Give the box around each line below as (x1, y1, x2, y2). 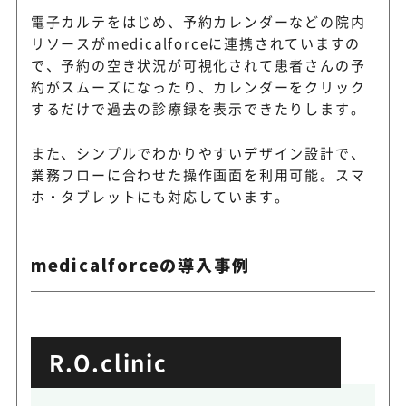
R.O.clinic (48, 346, 168, 379)
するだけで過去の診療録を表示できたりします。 (30, 99, 366, 119)
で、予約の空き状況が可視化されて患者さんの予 (30, 55, 366, 75)
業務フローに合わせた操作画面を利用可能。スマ (30, 165, 366, 185)
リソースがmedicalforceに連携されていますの (30, 34, 362, 53)
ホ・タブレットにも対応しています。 (30, 187, 290, 207)
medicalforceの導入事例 (30, 253, 250, 277)
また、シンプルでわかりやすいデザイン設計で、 (30, 143, 366, 163)
